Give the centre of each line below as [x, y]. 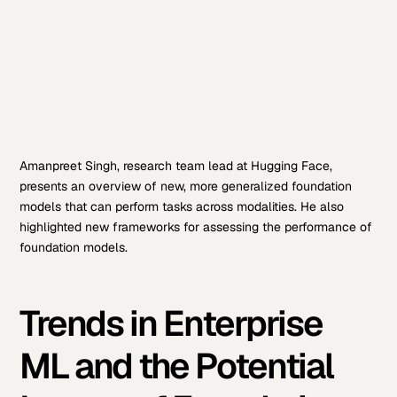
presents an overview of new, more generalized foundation [186, 187]
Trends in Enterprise [171, 324]
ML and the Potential [177, 366]
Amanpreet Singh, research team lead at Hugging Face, [176, 166]
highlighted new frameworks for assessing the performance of [196, 227]
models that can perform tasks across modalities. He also [182, 207]
